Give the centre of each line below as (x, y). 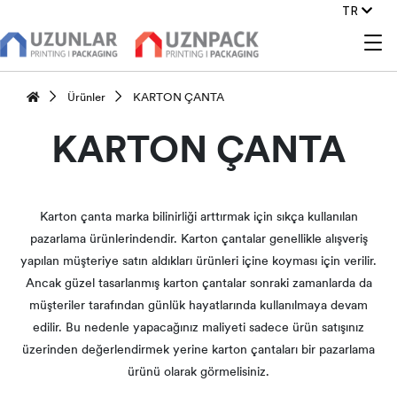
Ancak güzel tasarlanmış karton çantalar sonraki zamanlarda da (198, 284)
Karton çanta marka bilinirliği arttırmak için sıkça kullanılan (198, 218)
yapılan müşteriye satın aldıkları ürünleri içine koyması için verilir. (198, 262)
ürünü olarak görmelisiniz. (198, 373)
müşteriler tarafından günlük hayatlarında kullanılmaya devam (198, 306)
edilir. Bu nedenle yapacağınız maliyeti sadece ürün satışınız (198, 328)
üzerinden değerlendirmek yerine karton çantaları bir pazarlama (198, 350)
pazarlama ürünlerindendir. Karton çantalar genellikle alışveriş (198, 240)
